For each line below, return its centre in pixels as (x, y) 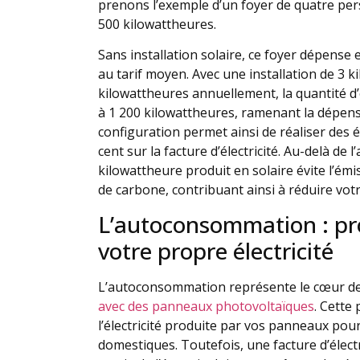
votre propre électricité (216, 250)
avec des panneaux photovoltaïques (206, 306)
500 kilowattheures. (157, 24)
